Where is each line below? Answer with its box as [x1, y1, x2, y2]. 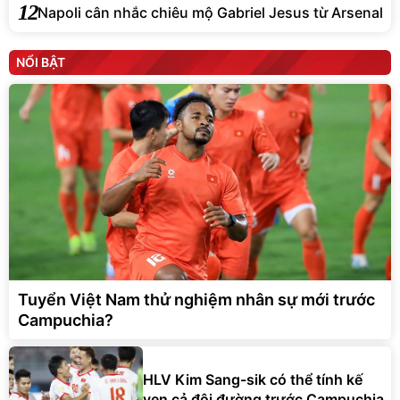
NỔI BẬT [16, 54, 65, 71]
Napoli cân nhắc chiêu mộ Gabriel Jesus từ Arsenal [37, 3, 383, 21]
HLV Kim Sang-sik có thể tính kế [143, 370, 362, 388]
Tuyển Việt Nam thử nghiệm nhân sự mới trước [18, 290, 375, 310]
